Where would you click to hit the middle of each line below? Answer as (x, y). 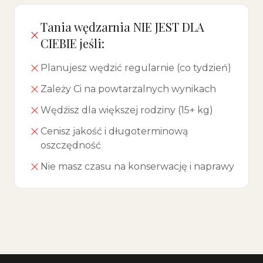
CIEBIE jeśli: (73, 43)
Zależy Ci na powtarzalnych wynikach (128, 89)
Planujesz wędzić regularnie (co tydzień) (136, 68)
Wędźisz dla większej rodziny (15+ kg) (127, 110)
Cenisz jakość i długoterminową (114, 131)
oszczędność (71, 145)
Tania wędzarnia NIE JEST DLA (123, 27)
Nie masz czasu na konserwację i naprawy (137, 166)
